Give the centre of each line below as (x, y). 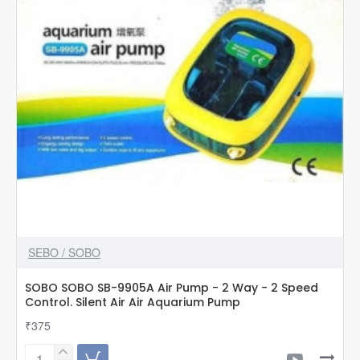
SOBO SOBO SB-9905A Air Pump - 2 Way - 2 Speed (172, 287)
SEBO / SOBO (64, 252)
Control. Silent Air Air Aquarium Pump (133, 302)
